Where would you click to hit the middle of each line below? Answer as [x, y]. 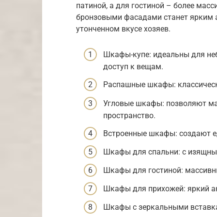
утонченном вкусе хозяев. [123, 29]
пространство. [129, 115]
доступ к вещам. [133, 67]
